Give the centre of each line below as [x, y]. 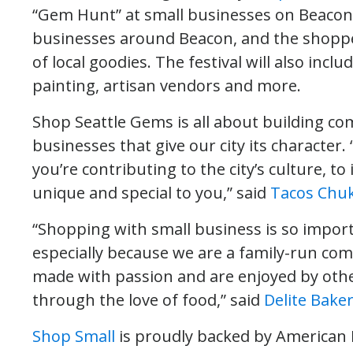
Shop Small [74, 336]
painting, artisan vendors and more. [167, 85]
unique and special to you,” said [151, 192]
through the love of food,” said [148, 299]
